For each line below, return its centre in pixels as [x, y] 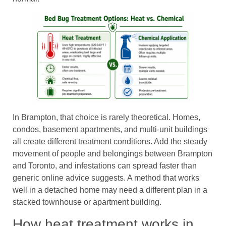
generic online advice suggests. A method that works [106, 178]
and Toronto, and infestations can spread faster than [105, 166]
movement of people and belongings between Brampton [112, 154]
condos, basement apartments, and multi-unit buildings [110, 130]
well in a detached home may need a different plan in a [110, 190]
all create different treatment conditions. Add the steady [110, 142]
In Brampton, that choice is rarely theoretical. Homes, [106, 118]
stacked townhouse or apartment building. [87, 202]
